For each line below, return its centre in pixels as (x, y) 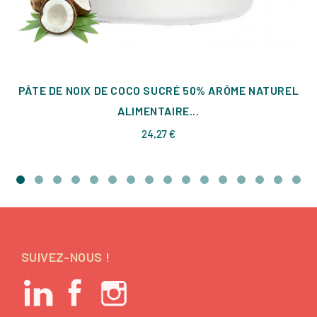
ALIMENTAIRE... (158, 111)
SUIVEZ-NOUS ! (66, 257)
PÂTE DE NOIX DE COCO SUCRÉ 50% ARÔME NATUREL (158, 91)
